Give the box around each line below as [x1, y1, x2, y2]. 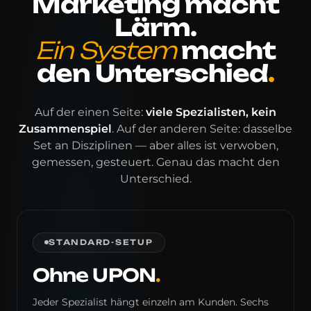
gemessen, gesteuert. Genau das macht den [31, 155, 280, 169]
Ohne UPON [33, 263, 155, 286]
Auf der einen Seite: [35, 105, 146, 119]
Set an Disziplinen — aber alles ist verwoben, [33, 138, 278, 152]
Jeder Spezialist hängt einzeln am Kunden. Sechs [33, 295, 269, 308]
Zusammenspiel [19, 121, 112, 135]
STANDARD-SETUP [49, 237, 153, 247]
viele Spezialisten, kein [146, 105, 276, 119]
